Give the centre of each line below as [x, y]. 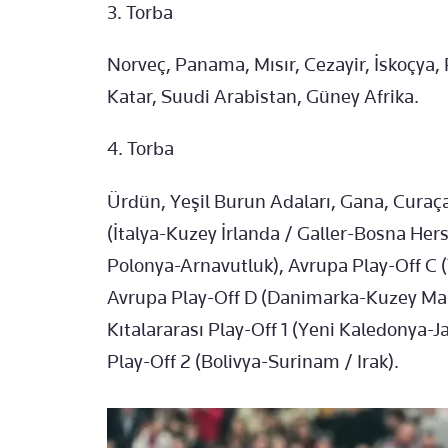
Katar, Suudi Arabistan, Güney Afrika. [263, 97]
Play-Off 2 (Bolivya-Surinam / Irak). [253, 362]
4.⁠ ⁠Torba [140, 149]
